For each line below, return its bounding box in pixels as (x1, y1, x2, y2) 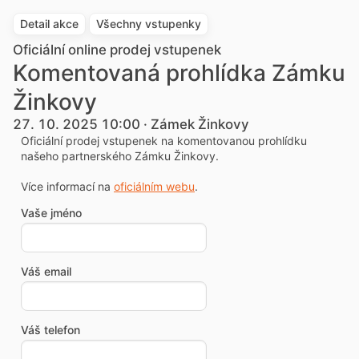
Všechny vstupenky (96, 17, 201, 30)
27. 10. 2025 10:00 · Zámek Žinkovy (13, 116, 249, 132)
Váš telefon (21, 323, 80, 337)
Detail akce (20, 17, 79, 30)
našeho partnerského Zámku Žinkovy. (21, 149, 219, 163)
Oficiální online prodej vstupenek (13, 42, 221, 58)
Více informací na (21, 179, 114, 193)
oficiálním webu (114, 179, 195, 193)
